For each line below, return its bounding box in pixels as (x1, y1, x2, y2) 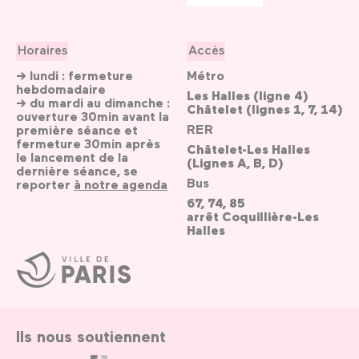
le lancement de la (16, 149, 128, 166)
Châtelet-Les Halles (187, 141, 310, 158)
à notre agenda (74, 176, 167, 193)
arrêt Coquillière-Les (187, 208, 319, 225)
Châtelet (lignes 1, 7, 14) (187, 101, 343, 118)
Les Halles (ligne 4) (187, 87, 309, 104)
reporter (16, 176, 74, 193)
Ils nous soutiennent (16, 326, 166, 346)
